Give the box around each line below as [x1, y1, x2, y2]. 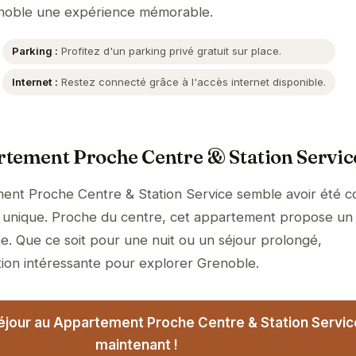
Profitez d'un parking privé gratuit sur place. [58, 44, 282, 58]
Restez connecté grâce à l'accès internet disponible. [58, 75, 327, 89]
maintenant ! [95, 336, 178, 353]
